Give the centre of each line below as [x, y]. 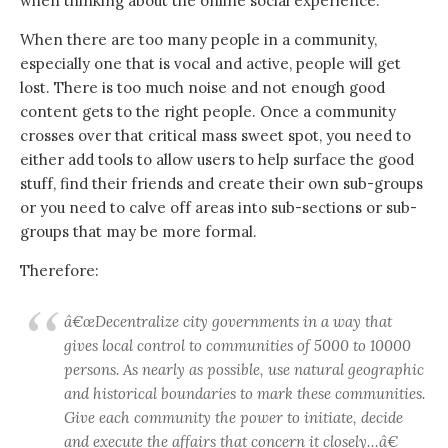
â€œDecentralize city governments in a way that [228, 321]
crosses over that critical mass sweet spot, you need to [215, 135]
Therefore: [59, 270]
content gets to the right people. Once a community [208, 111]
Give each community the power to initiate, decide [233, 417]
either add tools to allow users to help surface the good [217, 159]
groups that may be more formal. [138, 231]
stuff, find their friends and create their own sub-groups [221, 183]
